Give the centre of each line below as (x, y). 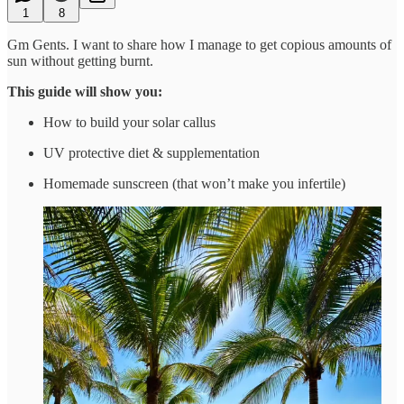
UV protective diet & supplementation (151, 152)
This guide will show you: (85, 91)
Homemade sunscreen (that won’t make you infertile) (194, 183)
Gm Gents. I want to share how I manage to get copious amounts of (199, 44)
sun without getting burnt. (80, 60)
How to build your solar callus (129, 122)
